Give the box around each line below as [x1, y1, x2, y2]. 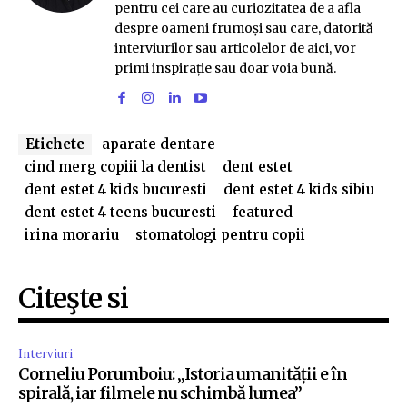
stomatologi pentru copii [135, 225, 305, 243]
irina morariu [25, 225, 119, 243]
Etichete [25, 134, 84, 153]
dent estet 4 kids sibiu [223, 180, 374, 198]
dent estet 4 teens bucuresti [25, 203, 216, 221]
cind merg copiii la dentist [25, 157, 206, 175]
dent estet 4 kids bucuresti [25, 180, 207, 198]
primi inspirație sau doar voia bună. [114, 59, 336, 76]
